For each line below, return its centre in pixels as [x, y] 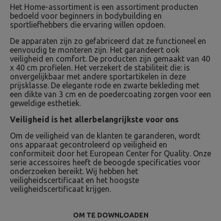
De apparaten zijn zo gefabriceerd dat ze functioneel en [108, 41]
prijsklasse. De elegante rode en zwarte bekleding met [105, 85]
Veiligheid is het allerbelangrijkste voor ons [94, 119]
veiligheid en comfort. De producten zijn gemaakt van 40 [110, 59]
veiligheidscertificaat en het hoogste [74, 180]
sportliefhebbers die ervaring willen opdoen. [88, 25]
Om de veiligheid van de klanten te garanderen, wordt [105, 136]
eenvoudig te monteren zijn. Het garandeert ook [95, 50]
